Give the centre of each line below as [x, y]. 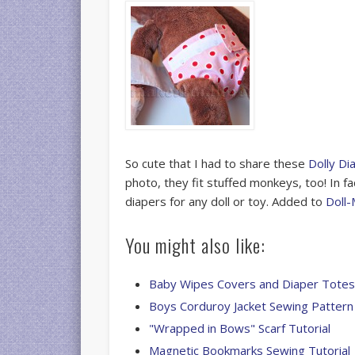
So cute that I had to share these [217, 163]
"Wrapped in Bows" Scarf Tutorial [240, 328]
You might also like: [196, 244]
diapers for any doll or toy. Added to [226, 201]
